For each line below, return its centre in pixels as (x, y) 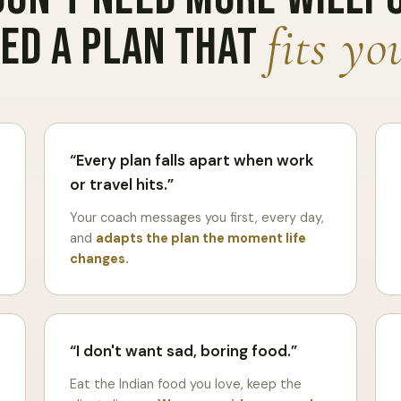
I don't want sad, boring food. (183, 350)
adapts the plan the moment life (200, 238)
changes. (99, 258)
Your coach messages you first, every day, (196, 217)
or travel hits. (118, 184)
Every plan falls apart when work (194, 160)
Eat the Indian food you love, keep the (185, 384)
